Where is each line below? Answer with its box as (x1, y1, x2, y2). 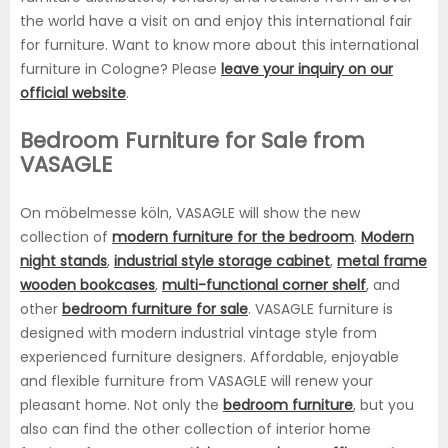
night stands (20, 251, 107, 272)
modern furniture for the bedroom (112, 227, 354, 248)
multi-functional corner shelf (162, 275, 366, 296)
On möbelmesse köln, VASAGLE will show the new (20, 203, 360, 224)
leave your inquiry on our (221, 59, 393, 80)
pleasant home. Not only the (20, 395, 223, 416)
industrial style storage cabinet (114, 251, 330, 272)
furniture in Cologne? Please (20, 59, 221, 80)
